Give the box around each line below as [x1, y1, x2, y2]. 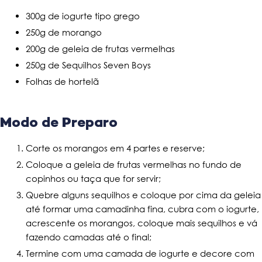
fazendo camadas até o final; [26, 232, 151, 243]
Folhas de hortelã [26, 76, 99, 87]
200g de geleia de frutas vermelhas [26, 43, 175, 54]
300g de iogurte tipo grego [26, 11, 140, 22]
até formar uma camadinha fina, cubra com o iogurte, [26, 204, 259, 215]
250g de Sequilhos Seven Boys [26, 60, 151, 71]
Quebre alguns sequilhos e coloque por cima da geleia [26, 189, 261, 201]
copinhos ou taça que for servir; [26, 173, 161, 184]
